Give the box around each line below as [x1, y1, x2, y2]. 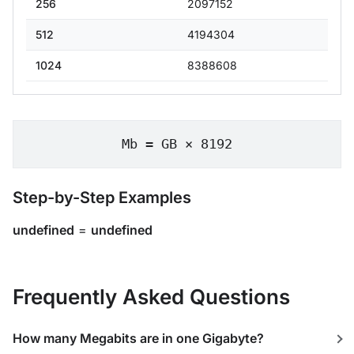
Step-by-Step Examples [13, 188, 191, 207]
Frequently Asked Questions [13, 284, 290, 309]
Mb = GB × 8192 [122, 136, 232, 152]
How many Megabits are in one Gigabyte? [13, 330, 264, 346]
